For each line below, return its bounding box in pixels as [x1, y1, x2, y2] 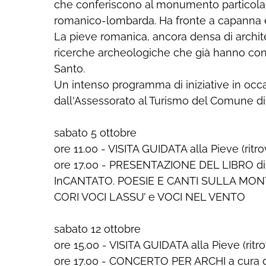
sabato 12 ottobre [54, 223, 141, 235]
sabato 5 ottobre [54, 126, 137, 139]
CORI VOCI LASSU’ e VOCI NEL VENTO [54, 191, 245, 203]
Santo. [54, 62, 85, 75]
